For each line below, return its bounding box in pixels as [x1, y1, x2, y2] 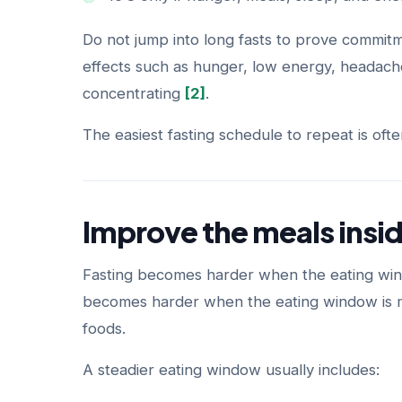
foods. [83, 319, 126, 337]
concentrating [83, 84, 185, 102]
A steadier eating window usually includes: [83, 361, 380, 379]
